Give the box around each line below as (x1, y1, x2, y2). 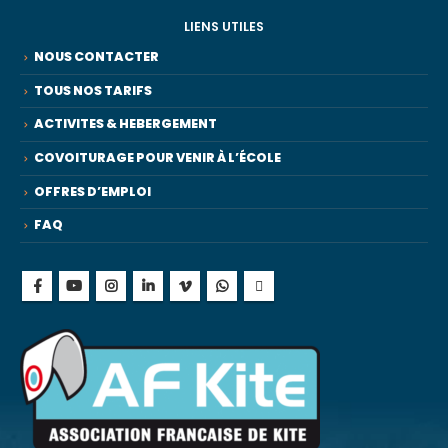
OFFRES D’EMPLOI (34, 182, 151, 200)
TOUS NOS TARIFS (34, 81, 152, 99)
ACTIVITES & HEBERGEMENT (34, 115, 217, 133)
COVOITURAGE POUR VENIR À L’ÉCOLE (34, 148, 281, 166)
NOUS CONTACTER (34, 48, 159, 66)
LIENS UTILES (184, 18, 264, 36)
